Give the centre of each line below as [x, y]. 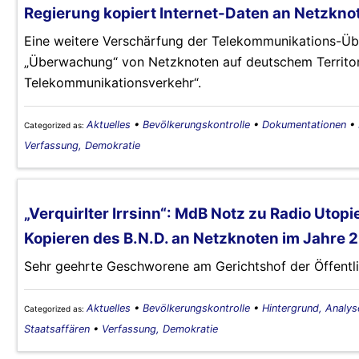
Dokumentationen [304, 124]
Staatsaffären [57, 329]
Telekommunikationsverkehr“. [113, 82]
